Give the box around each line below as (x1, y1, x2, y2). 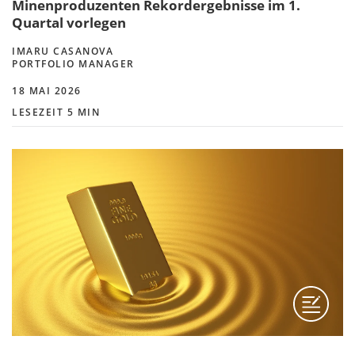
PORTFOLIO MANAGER (12, 57, 135, 71)
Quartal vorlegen (12, 13, 126, 32)
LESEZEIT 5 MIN (12, 105, 100, 120)
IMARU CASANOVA (12, 44, 113, 59)
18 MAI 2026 (12, 84, 82, 98)
